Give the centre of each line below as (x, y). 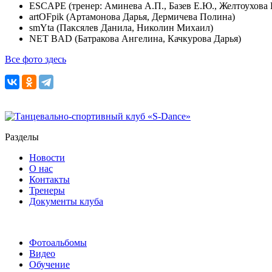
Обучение (49, 265)
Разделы (22, 137)
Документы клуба (66, 202)
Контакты (49, 180)
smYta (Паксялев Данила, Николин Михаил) (121, 28)
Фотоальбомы (58, 243)
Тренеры (47, 191)
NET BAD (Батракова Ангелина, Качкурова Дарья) (135, 39)
